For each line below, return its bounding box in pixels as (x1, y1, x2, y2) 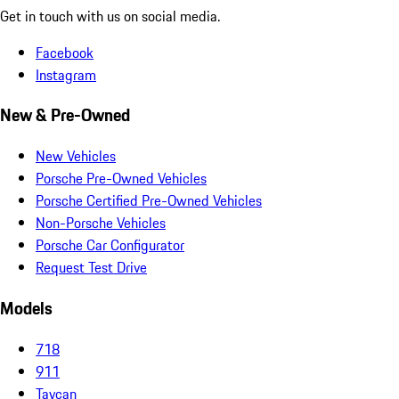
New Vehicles (36, 145, 116, 167)
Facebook (36, 41, 94, 63)
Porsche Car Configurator (36, 234, 184, 256)
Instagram (36, 63, 96, 85)
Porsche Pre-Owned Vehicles (36, 167, 207, 190)
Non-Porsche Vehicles (36, 212, 166, 234)
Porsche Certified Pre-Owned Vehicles (36, 190, 262, 212)
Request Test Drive (36, 256, 147, 279)
